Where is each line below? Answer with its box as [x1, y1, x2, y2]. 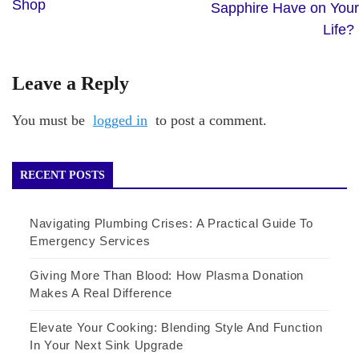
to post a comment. [151, 111, 267, 128]
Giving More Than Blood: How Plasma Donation [30, 268, 305, 282]
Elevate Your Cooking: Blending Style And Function [30, 320, 323, 334]
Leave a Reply [12, 72, 129, 94]
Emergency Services [30, 233, 151, 248]
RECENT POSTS [20, 168, 105, 181]
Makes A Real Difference [30, 285, 173, 300]
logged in [93, 111, 147, 128]
